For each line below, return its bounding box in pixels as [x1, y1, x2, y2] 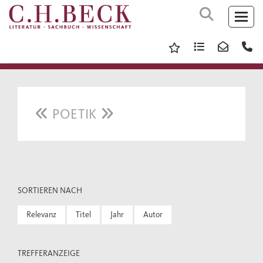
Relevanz [26, 210, 56, 220]
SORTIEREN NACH [18, 186, 82, 195]
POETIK [48, 106, 101, 122]
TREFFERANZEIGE [18, 248, 80, 258]
